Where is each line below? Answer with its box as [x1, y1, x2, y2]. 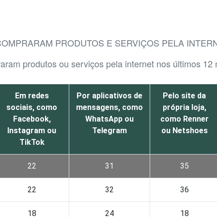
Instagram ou [7, 126, 56, 136]
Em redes [15, 91, 49, 101]
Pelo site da [163, 91, 206, 101]
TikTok [19, 138, 45, 147]
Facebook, [13, 114, 51, 124]
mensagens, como [76, 103, 143, 112]
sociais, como [6, 103, 57, 112]
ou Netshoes [161, 126, 208, 136]
